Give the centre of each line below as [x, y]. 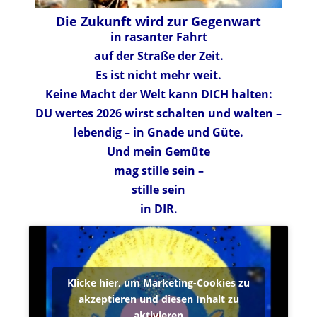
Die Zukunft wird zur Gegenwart [158, 21]
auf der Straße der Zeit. [158, 56]
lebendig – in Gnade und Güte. [158, 132]
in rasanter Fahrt [158, 36]
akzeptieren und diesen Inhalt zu [158, 298]
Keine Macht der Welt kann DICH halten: [158, 94]
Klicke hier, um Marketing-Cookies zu [158, 282]
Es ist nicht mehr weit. [158, 75]
